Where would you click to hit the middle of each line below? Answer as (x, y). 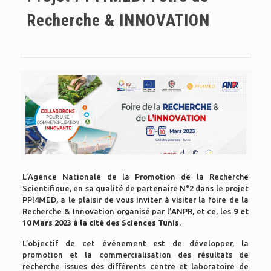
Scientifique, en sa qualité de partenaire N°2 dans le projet (135, 188)
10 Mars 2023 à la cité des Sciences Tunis (101, 222)
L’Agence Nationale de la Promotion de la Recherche (135, 176)
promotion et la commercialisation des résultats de (135, 254)
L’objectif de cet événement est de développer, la (135, 243)
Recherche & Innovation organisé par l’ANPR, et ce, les (128, 211)
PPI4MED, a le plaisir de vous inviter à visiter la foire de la (135, 199)
